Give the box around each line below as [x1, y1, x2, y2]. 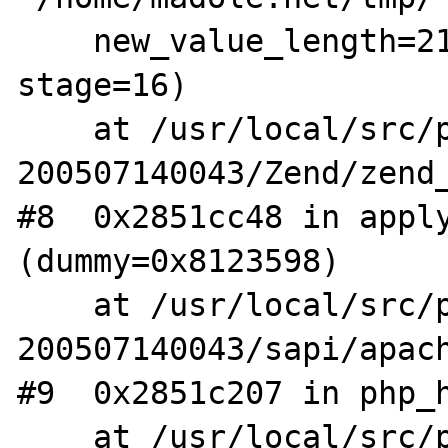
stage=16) [17, 66, 189, 103]
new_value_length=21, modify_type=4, [17, 22, 94, 59]
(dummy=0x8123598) [17, 242, 341, 279]
